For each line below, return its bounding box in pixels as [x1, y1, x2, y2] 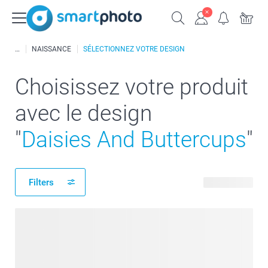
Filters [29, 176, 54, 188]
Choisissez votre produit [15, 74, 248, 100]
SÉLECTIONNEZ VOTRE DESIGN [83, 45, 185, 53]
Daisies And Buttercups [22, 127, 246, 153]
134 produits [203, 176, 253, 188]
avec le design [15, 100, 152, 126]
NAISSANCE [32, 45, 71, 53]
